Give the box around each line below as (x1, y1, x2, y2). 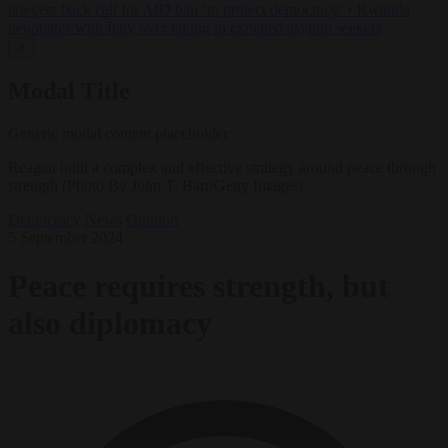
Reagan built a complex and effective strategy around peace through (8, 158, 436, 176)
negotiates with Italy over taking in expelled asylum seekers (8, 19, 382, 37)
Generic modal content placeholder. (8, 124, 231, 142)
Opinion (126, 210, 178, 228)
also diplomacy (8, 305, 212, 342)
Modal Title (8, 78, 130, 105)
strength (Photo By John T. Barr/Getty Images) (8, 176, 303, 194)
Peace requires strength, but (8, 268, 389, 305)
